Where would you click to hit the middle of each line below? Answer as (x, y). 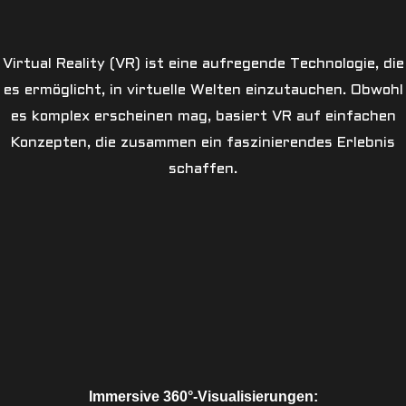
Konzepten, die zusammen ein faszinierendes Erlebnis (203, 143)
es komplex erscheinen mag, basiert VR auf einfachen (203, 116)
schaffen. (203, 169)
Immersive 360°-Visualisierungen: (203, 396)
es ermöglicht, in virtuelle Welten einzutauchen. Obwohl (203, 90)
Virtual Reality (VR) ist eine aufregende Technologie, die (203, 64)
